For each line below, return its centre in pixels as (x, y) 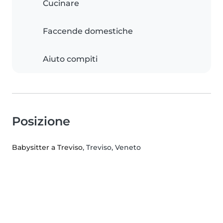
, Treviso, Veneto (112, 148)
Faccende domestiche (88, 31)
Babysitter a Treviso (47, 148)
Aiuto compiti (70, 59)
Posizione (41, 121)
